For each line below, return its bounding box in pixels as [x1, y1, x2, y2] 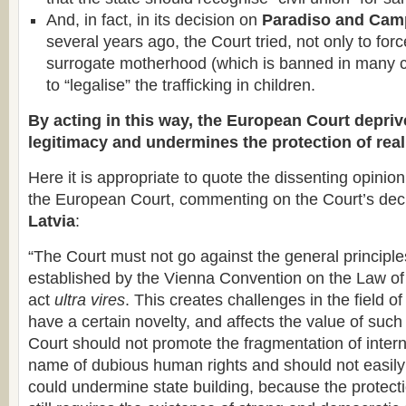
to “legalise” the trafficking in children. [46, 76, 315, 94]
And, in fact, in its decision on [46, 11, 262, 29]
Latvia [28, 212, 75, 230]
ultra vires [54, 291, 125, 309]
